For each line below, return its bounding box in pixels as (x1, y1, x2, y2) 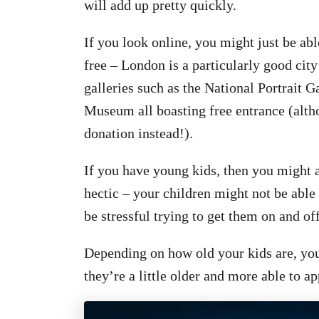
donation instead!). (84, 125, 193, 141)
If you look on (84, 34, 166, 50)
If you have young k (84, 162, 199, 178)
